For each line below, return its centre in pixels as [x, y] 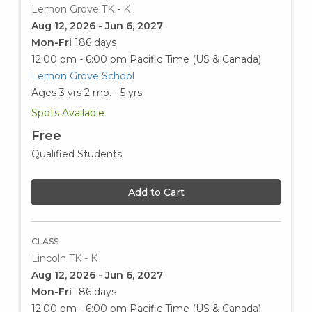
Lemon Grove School [83, 76]
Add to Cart [156, 192]
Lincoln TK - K [64, 258]
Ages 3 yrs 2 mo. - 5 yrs [87, 92]
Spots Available [68, 112]
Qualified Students [77, 154]
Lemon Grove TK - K [81, 9]
